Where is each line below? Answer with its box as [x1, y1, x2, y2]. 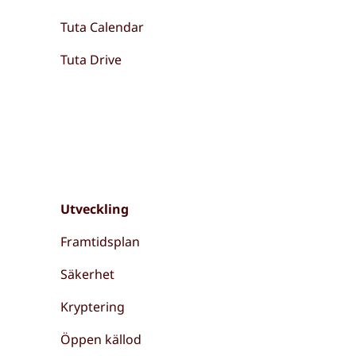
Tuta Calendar [60, 18, 145, 36]
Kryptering [60, 298, 126, 315]
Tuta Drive [60, 51, 122, 68]
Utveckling [60, 200, 130, 218]
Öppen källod [60, 331, 142, 348]
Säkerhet [60, 265, 115, 283]
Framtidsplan [60, 233, 141, 250]
